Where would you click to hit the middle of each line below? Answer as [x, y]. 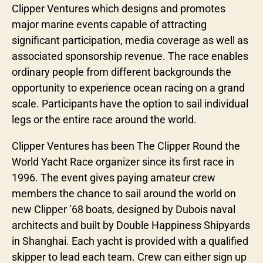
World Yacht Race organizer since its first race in [123, 161]
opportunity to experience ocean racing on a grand [128, 87]
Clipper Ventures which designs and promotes [119, 8]
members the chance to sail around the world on [124, 193]
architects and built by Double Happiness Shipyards [131, 225]
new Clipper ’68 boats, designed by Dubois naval [124, 209]
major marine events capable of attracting [109, 24]
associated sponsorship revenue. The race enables [130, 56]
